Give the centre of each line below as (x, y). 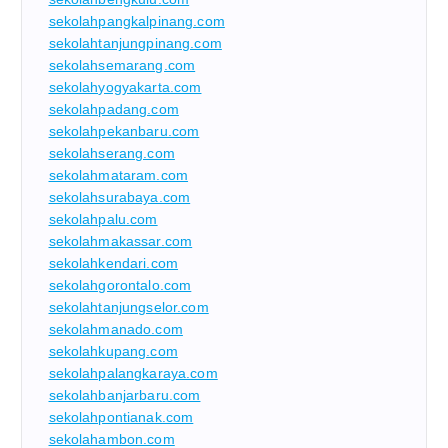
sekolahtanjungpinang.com (135, 42)
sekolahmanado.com (115, 328)
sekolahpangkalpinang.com (136, 20)
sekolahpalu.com (103, 218)
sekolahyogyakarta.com (125, 86)
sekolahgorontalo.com (120, 284)
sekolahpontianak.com (121, 416)
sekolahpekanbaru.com (124, 130)
